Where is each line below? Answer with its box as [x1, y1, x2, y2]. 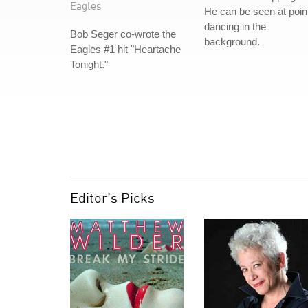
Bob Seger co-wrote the [70, 28, 176, 40]
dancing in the [204, 21, 266, 32]
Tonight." [70, 58, 108, 70]
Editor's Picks [70, 189, 155, 206]
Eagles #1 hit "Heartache [70, 43, 181, 55]
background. [204, 36, 260, 47]
